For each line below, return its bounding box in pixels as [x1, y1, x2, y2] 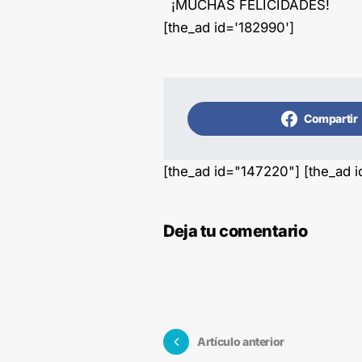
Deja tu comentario [163, 221, 307, 241]
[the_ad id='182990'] [163, 19, 294, 36]
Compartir [303, 111, 358, 125]
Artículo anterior [197, 335, 285, 349]
